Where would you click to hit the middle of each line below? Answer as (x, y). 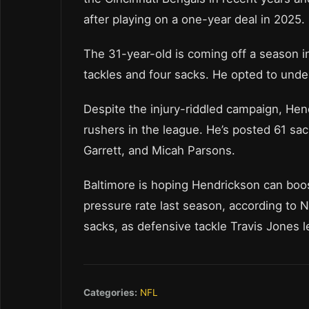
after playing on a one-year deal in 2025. (194, 19)
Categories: (110, 292)
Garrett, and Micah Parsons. (159, 150)
